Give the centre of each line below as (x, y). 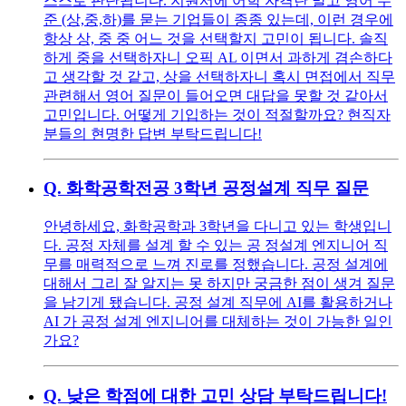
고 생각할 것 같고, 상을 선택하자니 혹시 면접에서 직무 (219, 76)
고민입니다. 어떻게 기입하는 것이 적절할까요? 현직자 (217, 114)
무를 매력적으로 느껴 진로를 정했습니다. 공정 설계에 (216, 264)
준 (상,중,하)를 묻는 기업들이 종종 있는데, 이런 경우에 (218, 19)
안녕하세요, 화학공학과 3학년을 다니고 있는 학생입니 (217, 226)
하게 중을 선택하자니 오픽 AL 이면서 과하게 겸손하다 (218, 57)
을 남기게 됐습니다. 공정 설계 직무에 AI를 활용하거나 (218, 302)
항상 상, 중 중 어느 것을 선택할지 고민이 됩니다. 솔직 (216, 38)
